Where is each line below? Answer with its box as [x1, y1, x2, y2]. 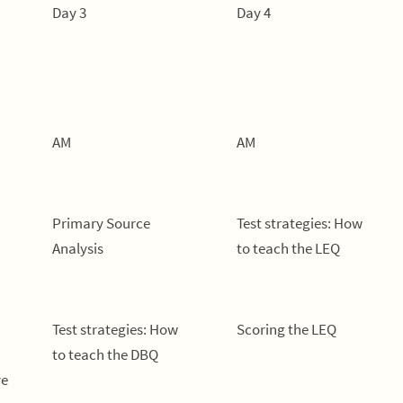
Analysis [52, 238, 103, 258]
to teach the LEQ [237, 238, 340, 258]
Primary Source [52, 213, 150, 233]
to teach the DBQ [52, 345, 158, 364]
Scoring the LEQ [237, 319, 336, 339]
